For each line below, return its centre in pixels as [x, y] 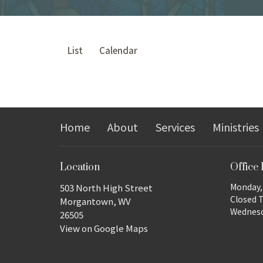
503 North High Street [106, 188]
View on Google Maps [104, 228]
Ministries [236, 127]
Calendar [118, 50]
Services [175, 127]
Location [80, 167]
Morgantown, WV [95, 201]
